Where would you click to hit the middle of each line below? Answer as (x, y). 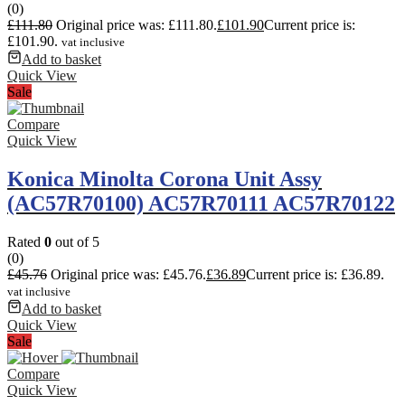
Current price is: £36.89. (315, 274)
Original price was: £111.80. (137, 25)
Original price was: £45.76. (128, 274)
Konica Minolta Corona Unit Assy (165, 179)
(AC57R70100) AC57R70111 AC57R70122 (201, 203)
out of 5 (75, 241)
